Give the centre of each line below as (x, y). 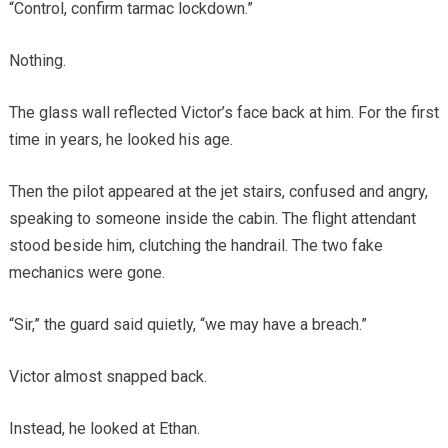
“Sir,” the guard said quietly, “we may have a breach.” (187, 325)
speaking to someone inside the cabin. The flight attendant (212, 219)
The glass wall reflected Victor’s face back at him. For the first (223, 113)
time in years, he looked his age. (120, 140)
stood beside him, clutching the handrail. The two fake (195, 246)
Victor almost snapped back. (107, 377)
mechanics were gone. (86, 273)
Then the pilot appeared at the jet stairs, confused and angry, (218, 192)
